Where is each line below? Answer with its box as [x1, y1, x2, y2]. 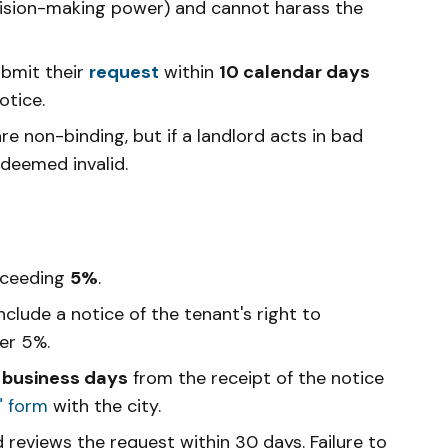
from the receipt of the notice [128, 365, 384, 390]
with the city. [48, 393, 161, 418]
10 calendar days [219, 59, 370, 84]
